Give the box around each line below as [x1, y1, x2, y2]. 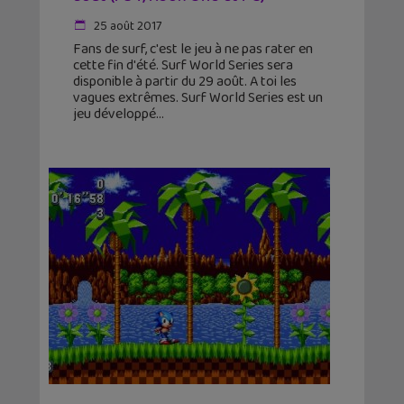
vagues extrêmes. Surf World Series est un [73, 87, 323, 110]
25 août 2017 [91, 16, 161, 37]
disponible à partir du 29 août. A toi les [73, 70, 297, 94]
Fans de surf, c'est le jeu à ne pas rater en [73, 38, 313, 61]
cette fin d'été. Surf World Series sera [73, 54, 293, 78]
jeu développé [73, 103, 156, 126]
